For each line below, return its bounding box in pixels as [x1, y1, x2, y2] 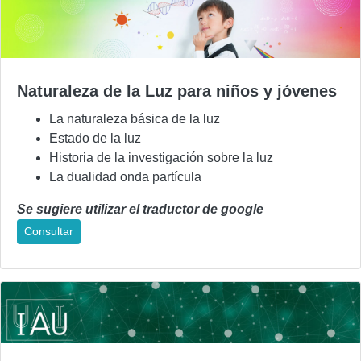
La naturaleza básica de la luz [49, 111, 220, 126]
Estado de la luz [49, 131, 141, 145]
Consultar [24, 224, 73, 238]
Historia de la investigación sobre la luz [49, 150, 273, 164]
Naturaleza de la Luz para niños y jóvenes [17, 81, 337, 100]
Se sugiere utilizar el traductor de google [17, 201, 263, 216]
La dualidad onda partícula [49, 169, 201, 184]
